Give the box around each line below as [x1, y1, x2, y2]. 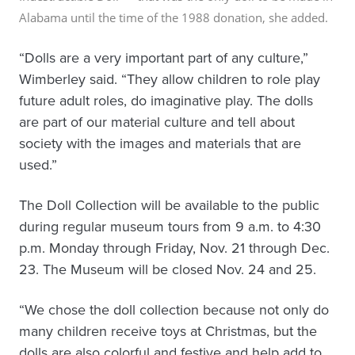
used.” [19, 154, 57, 175]
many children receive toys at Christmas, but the [19, 320, 317, 342]
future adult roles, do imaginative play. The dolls [19, 90, 313, 111]
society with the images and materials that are [19, 132, 301, 154]
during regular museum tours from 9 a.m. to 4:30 [19, 216, 321, 237]
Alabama [19, 9, 67, 25]
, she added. [262, 9, 328, 25]
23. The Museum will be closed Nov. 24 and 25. [19, 258, 316, 280]
